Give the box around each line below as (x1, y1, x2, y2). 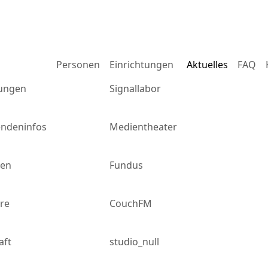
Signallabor (109, 82, 161, 95)
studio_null (109, 235, 159, 248)
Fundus (109, 159, 143, 172)
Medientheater (109, 120, 177, 133)
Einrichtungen (109, 58, 173, 71)
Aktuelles (187, 58, 228, 71)
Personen (56, 58, 100, 71)
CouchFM (109, 197, 152, 210)
